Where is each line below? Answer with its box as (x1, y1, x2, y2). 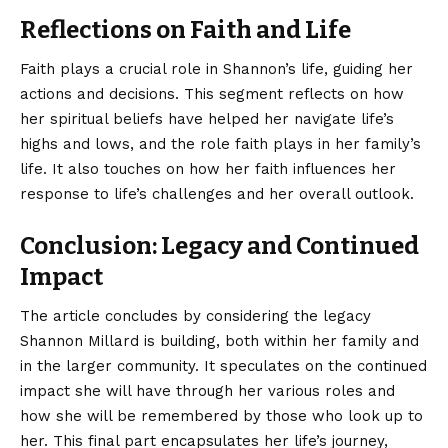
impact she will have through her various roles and (20, 382, 395, 401)
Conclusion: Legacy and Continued (20, 231, 419, 260)
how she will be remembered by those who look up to (20, 407, 423, 426)
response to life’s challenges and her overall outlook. (20, 184, 414, 203)
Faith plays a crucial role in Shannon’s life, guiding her (20, 59, 413, 78)
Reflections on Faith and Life (20, 15, 351, 44)
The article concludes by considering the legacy (20, 307, 371, 326)
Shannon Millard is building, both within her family (20, 332, 387, 351)
